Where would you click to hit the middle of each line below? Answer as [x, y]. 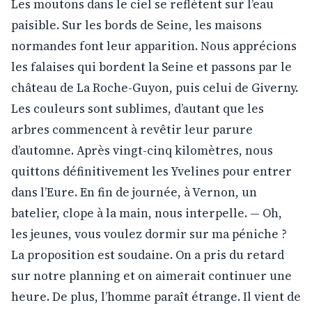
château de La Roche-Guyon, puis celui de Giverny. [155, 87]
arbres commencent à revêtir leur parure [132, 129]
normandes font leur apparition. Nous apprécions [154, 46]
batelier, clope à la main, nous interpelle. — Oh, [147, 213]
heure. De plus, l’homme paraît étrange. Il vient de [156, 296]
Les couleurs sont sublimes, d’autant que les [138, 108]
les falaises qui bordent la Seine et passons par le [151, 67]
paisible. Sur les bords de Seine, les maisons [136, 25]
